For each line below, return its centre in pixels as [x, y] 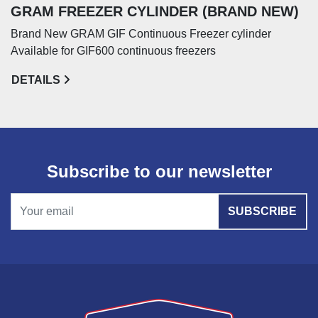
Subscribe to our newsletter [159, 171]
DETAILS [36, 80]
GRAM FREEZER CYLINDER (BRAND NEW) [155, 11]
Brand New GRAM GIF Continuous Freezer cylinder [141, 34]
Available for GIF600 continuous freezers [113, 51]
